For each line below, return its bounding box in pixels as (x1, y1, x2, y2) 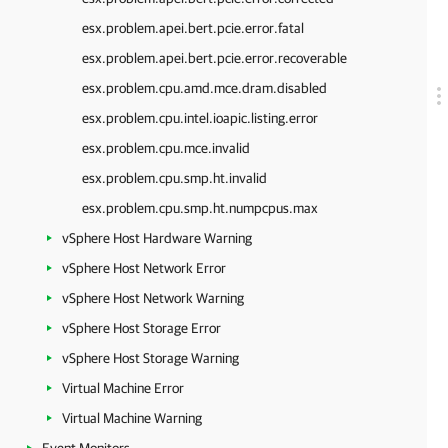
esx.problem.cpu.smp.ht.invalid (82, 170, 267, 186)
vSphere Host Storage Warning (62, 350, 239, 366)
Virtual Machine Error (62, 380, 184, 396)
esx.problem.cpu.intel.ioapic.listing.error (82, 110, 318, 126)
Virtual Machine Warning (62, 410, 202, 426)
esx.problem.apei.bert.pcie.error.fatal (82, 20, 304, 36)
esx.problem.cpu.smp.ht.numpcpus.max (82, 200, 318, 216)
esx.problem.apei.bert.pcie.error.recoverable (82, 50, 347, 66)
